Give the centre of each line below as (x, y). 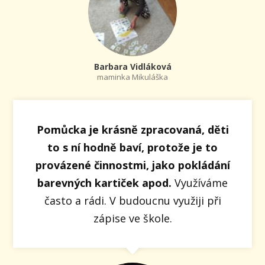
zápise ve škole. (132, 218)
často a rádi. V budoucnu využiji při (132, 200)
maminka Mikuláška (132, 77)
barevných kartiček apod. (104, 182)
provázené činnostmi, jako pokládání (132, 165)
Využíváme (200, 182)
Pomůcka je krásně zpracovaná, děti (132, 129)
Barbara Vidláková (132, 66)
